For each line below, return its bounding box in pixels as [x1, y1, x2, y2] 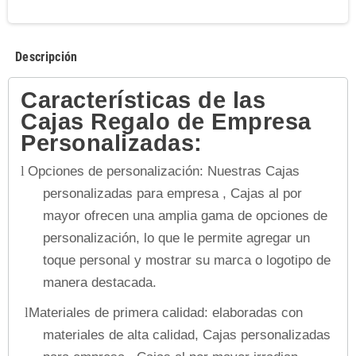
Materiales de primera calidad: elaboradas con [29, 304, 303, 320]
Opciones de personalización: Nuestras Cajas [28, 163, 300, 179]
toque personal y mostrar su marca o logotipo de [43, 252, 331, 268]
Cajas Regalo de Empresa [21, 108, 311, 134]
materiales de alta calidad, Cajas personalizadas [43, 327, 331, 342]
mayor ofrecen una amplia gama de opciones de [43, 207, 327, 223]
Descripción [15, 49, 78, 64]
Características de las [21, 87, 266, 113]
